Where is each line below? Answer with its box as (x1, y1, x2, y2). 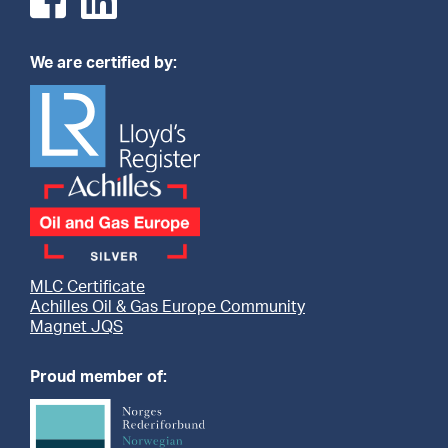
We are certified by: (30, 55, 177, 72)
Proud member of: (30, 369, 167, 386)
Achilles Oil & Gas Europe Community (30, 299, 305, 316)
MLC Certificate (30, 279, 145, 296)
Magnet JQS (30, 319, 123, 336)
